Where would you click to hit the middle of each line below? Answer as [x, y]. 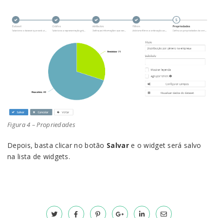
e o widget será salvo [165, 145]
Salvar [118, 145]
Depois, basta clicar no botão [57, 145]
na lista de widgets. [39, 157]
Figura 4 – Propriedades [41, 125]
